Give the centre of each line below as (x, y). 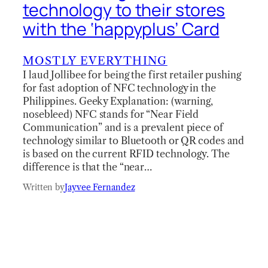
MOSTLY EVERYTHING (95, 60)
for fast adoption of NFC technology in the (119, 88)
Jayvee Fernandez (100, 187)
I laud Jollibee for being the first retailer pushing (132, 74)
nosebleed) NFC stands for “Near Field (111, 114)
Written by (44, 187)
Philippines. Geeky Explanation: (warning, (118, 101)
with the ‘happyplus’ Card (121, 29)
